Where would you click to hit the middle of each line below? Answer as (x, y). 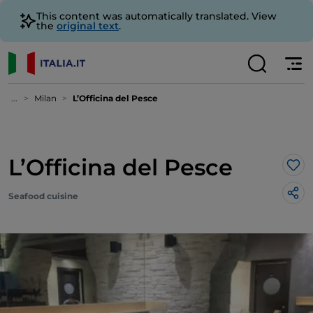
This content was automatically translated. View (156, 16)
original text (88, 26)
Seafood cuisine (43, 196)
